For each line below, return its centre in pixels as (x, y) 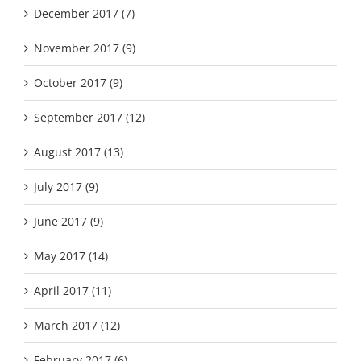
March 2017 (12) (77, 325)
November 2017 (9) (85, 48)
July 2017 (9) (66, 186)
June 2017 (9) (68, 221)
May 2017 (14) (71, 255)
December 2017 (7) (84, 13)
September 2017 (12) (89, 117)
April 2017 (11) (73, 290)
